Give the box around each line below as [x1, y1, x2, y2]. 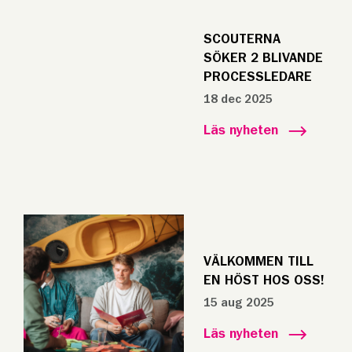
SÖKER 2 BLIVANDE [203, 51, 323, 65]
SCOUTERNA [203, 32, 280, 46]
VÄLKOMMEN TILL [203, 255, 313, 269]
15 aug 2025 [203, 296, 274, 309]
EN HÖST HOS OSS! [203, 273, 324, 288]
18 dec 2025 [203, 93, 273, 105]
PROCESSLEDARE [203, 70, 312, 84]
